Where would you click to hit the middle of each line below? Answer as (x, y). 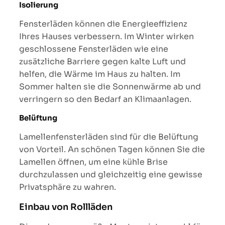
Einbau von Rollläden (66, 207)
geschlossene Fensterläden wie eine (94, 49)
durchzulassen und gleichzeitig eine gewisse (111, 174)
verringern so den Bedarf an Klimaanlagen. (105, 99)
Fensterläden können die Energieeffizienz (103, 24)
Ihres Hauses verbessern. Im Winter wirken (106, 36)
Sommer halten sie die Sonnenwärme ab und (110, 86)
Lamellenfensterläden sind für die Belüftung (109, 137)
